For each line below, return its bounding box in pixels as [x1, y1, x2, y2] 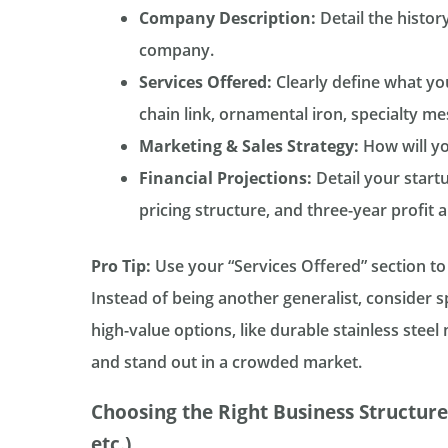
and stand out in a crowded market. [90, 350, 362, 373]
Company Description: [138, 6, 316, 29]
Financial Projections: [138, 166, 312, 189]
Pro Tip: [90, 254, 151, 277]
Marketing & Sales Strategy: [138, 134, 359, 157]
